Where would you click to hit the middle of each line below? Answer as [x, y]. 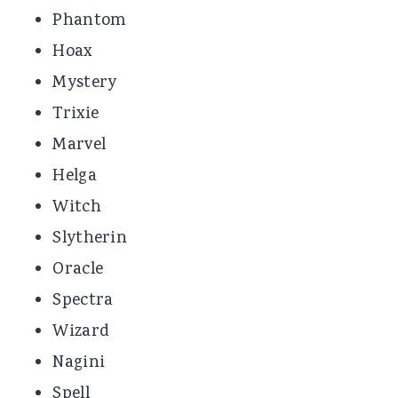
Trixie [76, 115]
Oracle [78, 271]
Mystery [85, 84]
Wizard [81, 333]
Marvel [80, 146]
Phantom [90, 22]
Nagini [79, 364]
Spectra [83, 302]
